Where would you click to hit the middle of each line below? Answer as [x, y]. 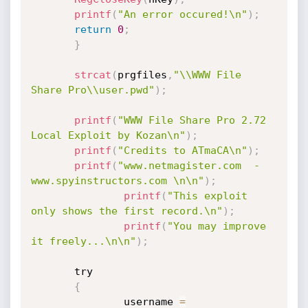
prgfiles [142, 75]
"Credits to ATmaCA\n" [182, 151]
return [92, 30]
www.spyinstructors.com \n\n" [117, 181]
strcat [92, 75]
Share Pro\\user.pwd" [92, 90]
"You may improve [216, 226]
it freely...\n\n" [83, 241]
